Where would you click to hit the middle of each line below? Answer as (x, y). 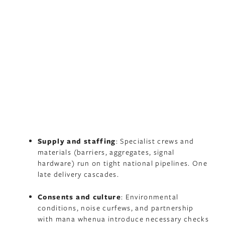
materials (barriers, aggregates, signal (106, 152)
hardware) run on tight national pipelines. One (123, 163)
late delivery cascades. (79, 174)
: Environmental (150, 196)
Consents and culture (79, 196)
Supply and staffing (77, 141)
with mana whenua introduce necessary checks (124, 218)
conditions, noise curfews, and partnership (116, 207)
